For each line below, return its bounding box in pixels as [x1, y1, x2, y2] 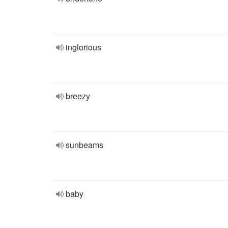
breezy [66, 90, 90, 102]
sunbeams [66, 139, 103, 151]
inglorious [66, 41, 101, 53]
